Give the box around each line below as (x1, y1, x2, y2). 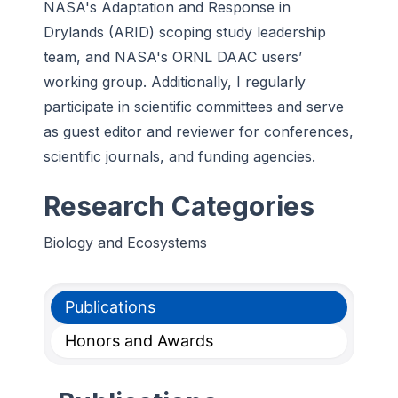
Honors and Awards (65, 331, 213, 350)
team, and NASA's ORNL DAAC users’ (44, 48, 302, 66)
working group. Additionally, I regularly (44, 73, 306, 91)
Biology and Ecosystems (44, 234, 207, 251)
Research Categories (44, 190, 314, 222)
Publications (65, 298, 155, 316)
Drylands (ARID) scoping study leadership (44, 23, 326, 41)
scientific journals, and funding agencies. (44, 147, 315, 165)
